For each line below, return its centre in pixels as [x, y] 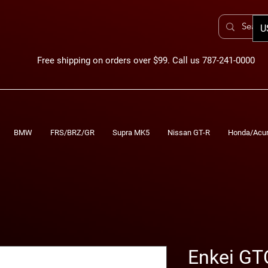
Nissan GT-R [189, 132]
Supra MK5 [131, 132]
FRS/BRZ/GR [72, 132]
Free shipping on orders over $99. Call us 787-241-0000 [146, 60]
